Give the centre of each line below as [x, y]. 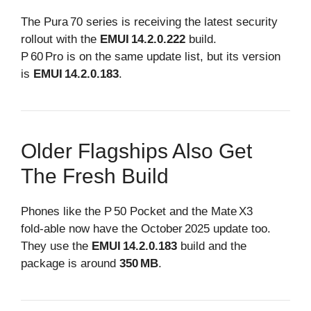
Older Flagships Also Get [136, 151]
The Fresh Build [95, 176]
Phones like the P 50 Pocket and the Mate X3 [137, 211]
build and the [212, 246]
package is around [70, 263]
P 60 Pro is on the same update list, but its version [151, 56]
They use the [56, 246]
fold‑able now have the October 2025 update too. [146, 228]
